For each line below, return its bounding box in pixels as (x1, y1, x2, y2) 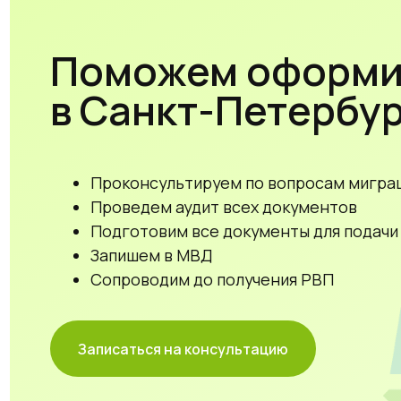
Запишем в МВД (80, 175, 190, 195)
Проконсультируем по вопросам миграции (80, 110, 380, 131)
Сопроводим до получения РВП (80, 197, 298, 217)
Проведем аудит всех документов (80, 132, 320, 152)
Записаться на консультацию (69, 260, 258, 277)
